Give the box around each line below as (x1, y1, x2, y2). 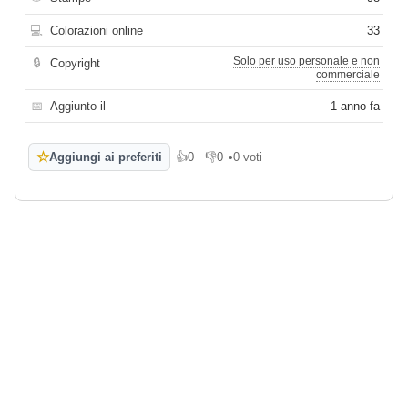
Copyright (50, 56, 100, 71)
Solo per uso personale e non (233, 55, 380, 68)
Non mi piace (205, 157, 274, 171)
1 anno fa (331, 99, 380, 114)
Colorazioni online (50, 24, 143, 38)
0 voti (233, 150, 262, 165)
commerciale (316, 68, 380, 82)
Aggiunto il (50, 99, 106, 114)
